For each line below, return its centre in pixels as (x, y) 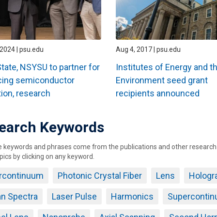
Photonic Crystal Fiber (100, 176)
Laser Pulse (74, 197)
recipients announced (157, 93)
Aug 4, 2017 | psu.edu (148, 49)
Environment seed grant (162, 80)
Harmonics (132, 197)
